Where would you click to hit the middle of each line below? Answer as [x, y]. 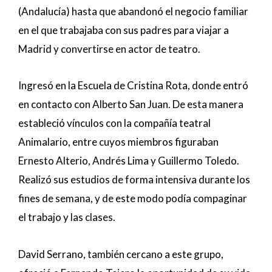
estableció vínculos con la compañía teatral [114, 123]
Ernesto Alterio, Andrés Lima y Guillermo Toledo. [129, 161]
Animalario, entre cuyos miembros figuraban [118, 142]
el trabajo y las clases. [67, 217]
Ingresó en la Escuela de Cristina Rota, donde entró [133, 86]
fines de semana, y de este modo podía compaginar [133, 199]
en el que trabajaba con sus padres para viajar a [124, 30]
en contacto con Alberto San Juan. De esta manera [131, 104]
